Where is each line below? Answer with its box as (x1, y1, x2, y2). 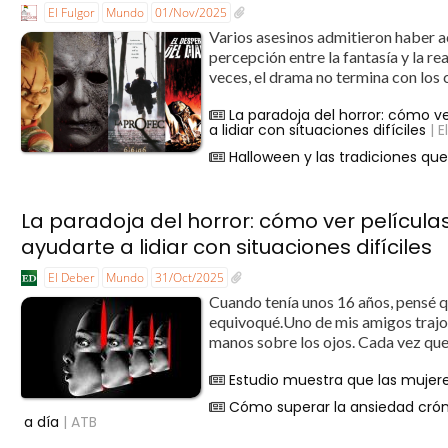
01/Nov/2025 (155, 4, 228, 22)
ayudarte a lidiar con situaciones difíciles (21, 232, 433, 261)
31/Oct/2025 (155, 268, 225, 286)
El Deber (48, 268, 96, 286)
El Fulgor (48, 4, 96, 22)
